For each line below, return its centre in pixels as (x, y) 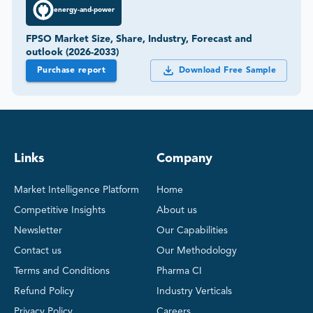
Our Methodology (197, 251)
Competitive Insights (60, 211)
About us (177, 211)
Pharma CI (179, 271)
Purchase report (72, 71)
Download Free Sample (227, 71)
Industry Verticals (194, 292)
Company (184, 159)
